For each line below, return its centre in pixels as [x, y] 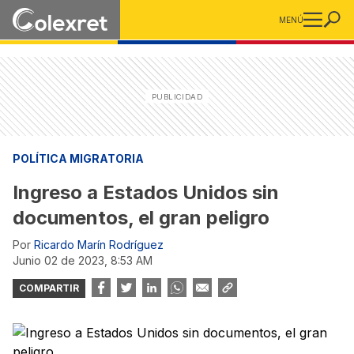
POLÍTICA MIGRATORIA [78, 158]
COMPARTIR [49, 288]
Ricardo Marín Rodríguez [99, 245]
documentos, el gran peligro [141, 218]
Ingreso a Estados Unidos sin [146, 192]
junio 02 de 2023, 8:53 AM [86, 260]
